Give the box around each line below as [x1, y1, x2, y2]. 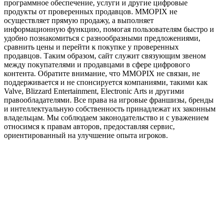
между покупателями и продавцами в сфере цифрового [4, 60, 190, 69]
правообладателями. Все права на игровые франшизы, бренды [4, 95, 214, 104]
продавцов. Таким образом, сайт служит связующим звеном [4, 51, 206, 60]
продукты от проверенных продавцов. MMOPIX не [4, 7, 177, 16]
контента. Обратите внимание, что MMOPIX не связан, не [4, 69, 200, 78]
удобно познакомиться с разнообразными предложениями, [4, 33, 200, 42]
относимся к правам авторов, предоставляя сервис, [4, 122, 175, 131]
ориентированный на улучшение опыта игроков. [4, 131, 168, 139]
